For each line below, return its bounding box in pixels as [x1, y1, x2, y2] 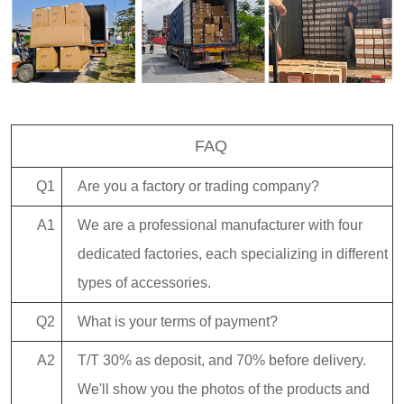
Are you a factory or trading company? [78, 179, 319, 195]
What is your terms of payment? [78, 314, 278, 330]
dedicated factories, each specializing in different [78, 246, 388, 262]
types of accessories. [78, 275, 211, 291]
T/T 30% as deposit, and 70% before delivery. [78, 353, 366, 369]
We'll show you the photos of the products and [78, 381, 370, 398]
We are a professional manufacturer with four [78, 217, 363, 234]
